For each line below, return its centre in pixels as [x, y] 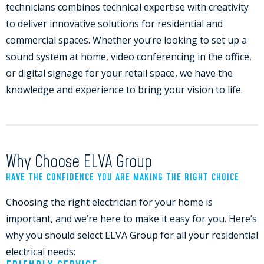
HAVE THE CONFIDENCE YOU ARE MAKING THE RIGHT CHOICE [123, 177]
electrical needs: [41, 252]
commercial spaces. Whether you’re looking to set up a [126, 40]
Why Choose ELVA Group [79, 162]
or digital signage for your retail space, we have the [119, 73]
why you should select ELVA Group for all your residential [132, 235]
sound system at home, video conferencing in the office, [129, 57]
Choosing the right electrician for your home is [109, 202]
